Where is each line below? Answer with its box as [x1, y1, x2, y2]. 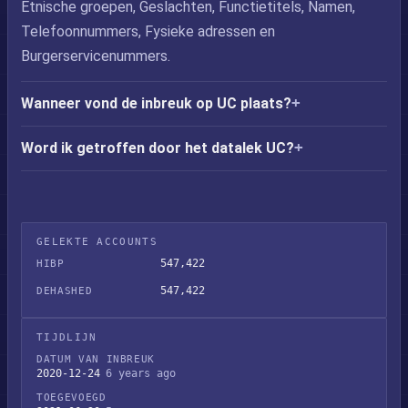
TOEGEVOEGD [36, 392, 107, 403]
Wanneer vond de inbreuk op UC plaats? [21, 95, 291, 112]
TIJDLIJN [36, 331, 97, 343]
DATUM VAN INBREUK [36, 353, 156, 365]
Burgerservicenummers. [21, 47, 170, 65]
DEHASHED [36, 285, 93, 297]
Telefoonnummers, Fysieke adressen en [21, 23, 275, 40]
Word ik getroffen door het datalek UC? [21, 139, 294, 157]
